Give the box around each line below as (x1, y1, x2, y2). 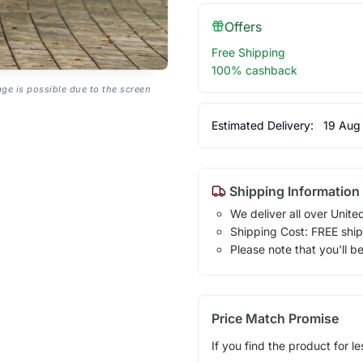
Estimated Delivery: (211, 117, 317, 132)
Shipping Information (225, 182, 360, 199)
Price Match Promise (211, 310, 339, 327)
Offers (224, 18, 262, 35)
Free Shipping (211, 45, 285, 59)
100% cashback (211, 62, 297, 77)
